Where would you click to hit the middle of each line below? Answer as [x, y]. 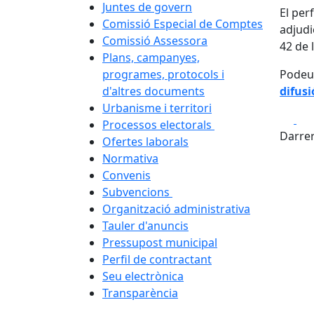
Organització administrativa [176, 209]
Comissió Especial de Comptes [183, 24]
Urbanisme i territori [157, 108]
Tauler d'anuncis [145, 226]
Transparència [140, 293]
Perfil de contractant [157, 259]
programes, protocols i [163, 74]
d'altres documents [153, 91]
